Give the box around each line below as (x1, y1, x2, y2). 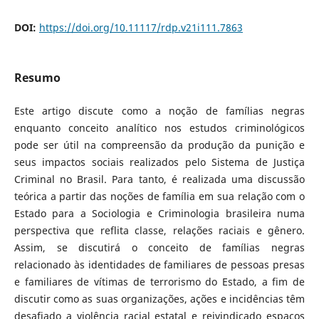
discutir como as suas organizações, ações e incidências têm (14, 292, 305, 306)
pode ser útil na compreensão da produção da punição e (14, 138, 305, 152)
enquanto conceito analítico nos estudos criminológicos (14, 121, 305, 135)
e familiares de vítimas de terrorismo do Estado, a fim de (14, 275, 305, 289)
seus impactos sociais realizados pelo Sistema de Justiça (14, 155, 305, 169)
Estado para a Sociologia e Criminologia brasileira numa (14, 206, 305, 221)
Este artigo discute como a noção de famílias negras (14, 104, 305, 118)
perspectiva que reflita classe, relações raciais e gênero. (14, 224, 305, 238)
